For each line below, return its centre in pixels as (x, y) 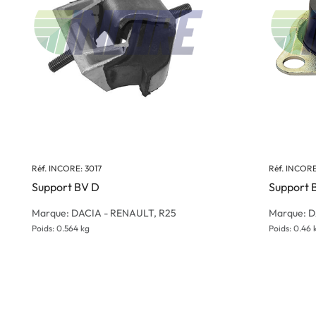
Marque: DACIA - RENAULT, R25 (104, 213)
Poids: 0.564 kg (61, 228)
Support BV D (66, 187)
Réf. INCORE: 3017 (67, 168)
